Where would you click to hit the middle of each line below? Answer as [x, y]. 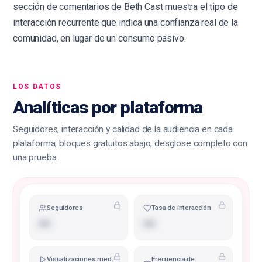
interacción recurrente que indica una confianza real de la [125, 23]
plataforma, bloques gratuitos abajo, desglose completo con [130, 143]
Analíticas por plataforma [108, 107]
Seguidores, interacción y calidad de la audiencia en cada [123, 129]
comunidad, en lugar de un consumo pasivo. [99, 38]
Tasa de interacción [181, 208]
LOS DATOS [37, 87]
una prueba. [36, 157]
